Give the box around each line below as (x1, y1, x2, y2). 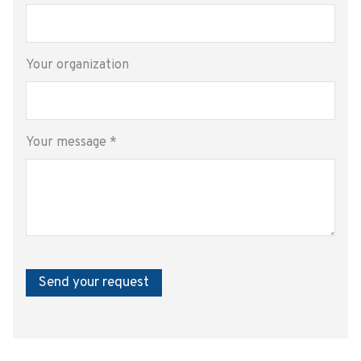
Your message (26, 134, 110, 151)
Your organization (26, 56, 129, 73)
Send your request (39, 273, 149, 292)
